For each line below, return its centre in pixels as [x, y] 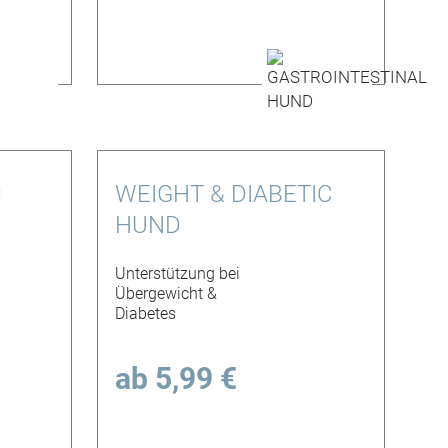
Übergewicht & [165, 294]
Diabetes [145, 314]
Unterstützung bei [177, 274]
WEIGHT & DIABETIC [223, 193]
